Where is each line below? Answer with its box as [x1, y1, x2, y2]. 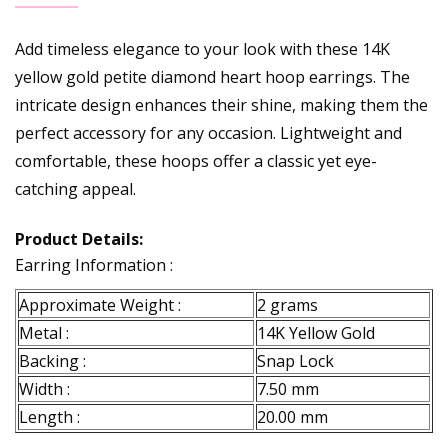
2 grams [257, 293, 318, 316]
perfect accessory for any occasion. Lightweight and [15, 121, 402, 144]
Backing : [19, 349, 86, 372]
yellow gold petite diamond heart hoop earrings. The [15, 65, 410, 88]
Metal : [19, 321, 69, 344]
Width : [19, 377, 70, 400]
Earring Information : [15, 253, 173, 276]
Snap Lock [257, 349, 334, 372]
